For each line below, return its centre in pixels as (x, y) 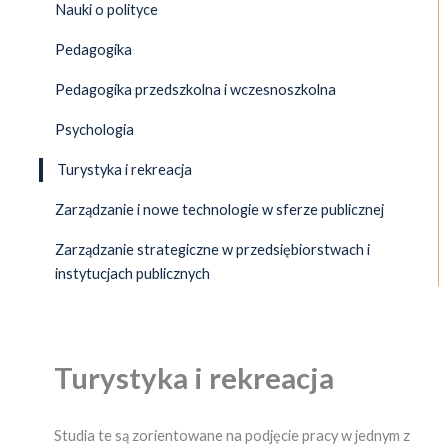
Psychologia (95, 129)
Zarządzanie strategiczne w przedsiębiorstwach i (213, 249)
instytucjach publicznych (133, 273)
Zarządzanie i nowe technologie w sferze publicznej (220, 209)
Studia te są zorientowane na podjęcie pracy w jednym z (231, 436)
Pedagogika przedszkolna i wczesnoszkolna (196, 89)
